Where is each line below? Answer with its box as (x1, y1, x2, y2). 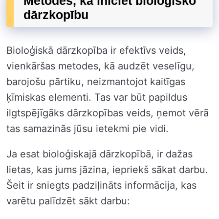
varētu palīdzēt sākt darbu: (6, 195, 130, 207)
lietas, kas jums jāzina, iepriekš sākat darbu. (6, 163, 208, 175)
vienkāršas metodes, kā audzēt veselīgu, (6, 60, 195, 72)
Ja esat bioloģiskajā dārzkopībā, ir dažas (6, 148, 193, 160)
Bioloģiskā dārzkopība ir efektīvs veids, (6, 44, 186, 56)
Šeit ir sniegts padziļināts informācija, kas (6, 179, 197, 191)
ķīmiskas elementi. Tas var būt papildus (6, 91, 187, 103)
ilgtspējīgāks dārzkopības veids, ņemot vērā (6, 107, 209, 119)
